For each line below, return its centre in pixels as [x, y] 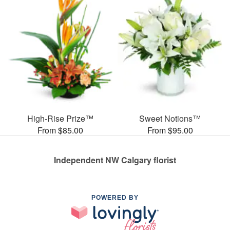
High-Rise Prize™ [60, 118]
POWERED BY [115, 198]
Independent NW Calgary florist [115, 160]
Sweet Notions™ [170, 118]
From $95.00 [170, 130]
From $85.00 [60, 130]
